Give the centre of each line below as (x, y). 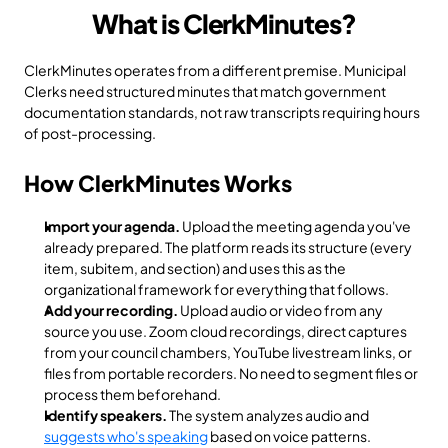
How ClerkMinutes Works (158, 183)
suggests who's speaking (126, 436)
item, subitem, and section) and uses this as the (195, 268)
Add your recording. (111, 310)
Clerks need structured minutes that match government (205, 91)
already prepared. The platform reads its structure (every (228, 247)
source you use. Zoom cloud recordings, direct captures (225, 331)
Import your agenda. (112, 226)
